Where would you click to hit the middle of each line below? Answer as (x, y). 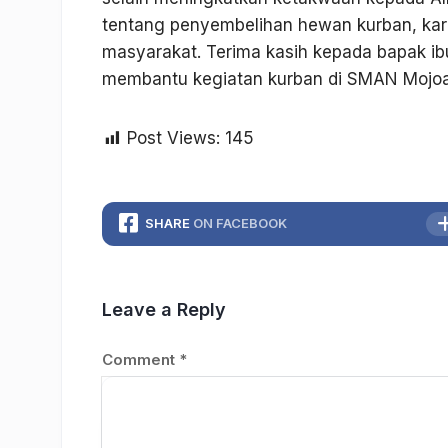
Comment (140, 360)
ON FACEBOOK (240, 223)
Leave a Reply (164, 310)
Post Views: (173, 138)
